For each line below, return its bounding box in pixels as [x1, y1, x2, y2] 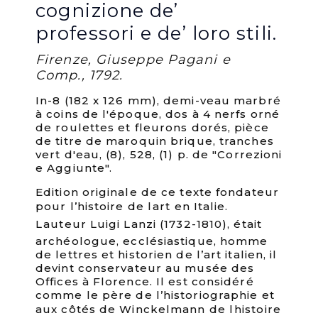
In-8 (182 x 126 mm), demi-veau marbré [35, 93, 281, 107]
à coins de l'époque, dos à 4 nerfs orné [35, 106, 280, 121]
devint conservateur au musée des [35, 261, 255, 275]
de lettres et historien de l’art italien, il [35, 247, 278, 261]
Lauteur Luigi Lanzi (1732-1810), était [35, 216, 262, 231]
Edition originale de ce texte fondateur [35, 185, 279, 199]
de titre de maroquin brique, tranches [35, 133, 274, 148]
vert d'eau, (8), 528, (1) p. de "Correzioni [35, 147, 283, 161]
